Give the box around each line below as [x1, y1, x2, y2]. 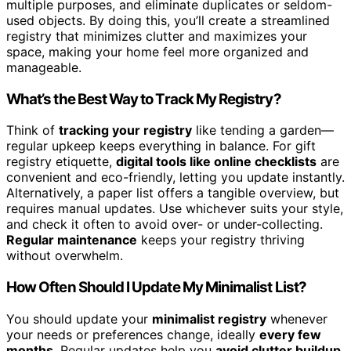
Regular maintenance [6, 232, 137, 248]
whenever [266, 310, 327, 327]
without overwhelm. [6, 248, 123, 264]
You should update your [6, 310, 152, 327]
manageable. [6, 59, 81, 75]
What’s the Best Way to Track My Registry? [6, 89, 281, 108]
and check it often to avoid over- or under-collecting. [6, 216, 323, 233]
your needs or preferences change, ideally [6, 326, 259, 342]
